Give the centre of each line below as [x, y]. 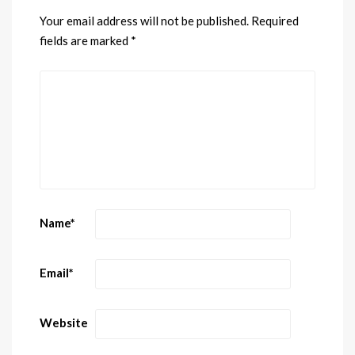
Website [64, 323]
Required [275, 21]
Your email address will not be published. [144, 21]
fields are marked [85, 41]
